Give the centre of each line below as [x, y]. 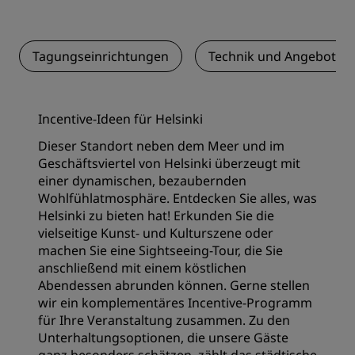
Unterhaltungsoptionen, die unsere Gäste [163, 338]
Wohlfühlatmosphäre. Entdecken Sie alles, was [177, 198]
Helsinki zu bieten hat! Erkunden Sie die [156, 216]
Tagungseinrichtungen [101, 56]
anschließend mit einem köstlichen [142, 268]
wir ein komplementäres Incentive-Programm [175, 303]
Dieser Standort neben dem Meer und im [161, 146]
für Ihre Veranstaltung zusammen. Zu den [164, 320]
